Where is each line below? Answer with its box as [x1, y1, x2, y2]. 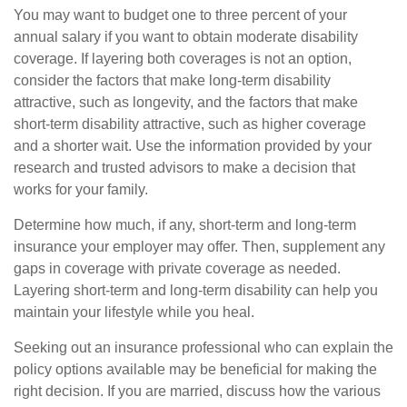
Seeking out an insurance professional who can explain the [14, 339, 393, 355]
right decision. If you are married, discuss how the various [14, 382, 381, 399]
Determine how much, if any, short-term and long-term [14, 216, 356, 233]
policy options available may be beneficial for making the [14, 361, 377, 377]
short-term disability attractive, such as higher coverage [14, 115, 366, 132]
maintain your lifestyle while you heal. [14, 303, 254, 320]
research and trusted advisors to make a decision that [14, 159, 355, 175]
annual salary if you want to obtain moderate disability [14, 28, 358, 45]
